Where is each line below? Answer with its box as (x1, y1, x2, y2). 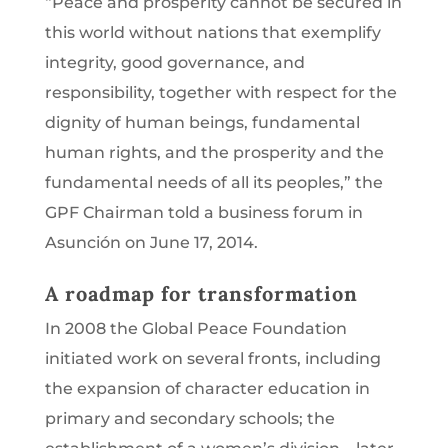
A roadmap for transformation (44, 280, 358, 306)
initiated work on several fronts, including (44, 348, 381, 368)
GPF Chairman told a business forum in (44, 202, 363, 222)
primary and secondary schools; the (44, 408, 335, 428)
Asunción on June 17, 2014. (44, 232, 258, 252)
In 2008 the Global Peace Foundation (44, 318, 347, 338)
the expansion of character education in (44, 378, 370, 398)
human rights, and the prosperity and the (44, 142, 384, 162)
